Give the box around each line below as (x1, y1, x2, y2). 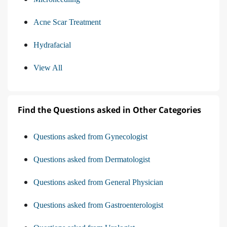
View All (33, 63, 62, 72)
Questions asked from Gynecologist (33, 132, 147, 141)
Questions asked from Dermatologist (33, 155, 150, 164)
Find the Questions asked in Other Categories (18, 104, 201, 116)
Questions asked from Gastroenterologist (33, 200, 163, 209)
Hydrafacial (33, 40, 71, 49)
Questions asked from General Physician (33, 177, 163, 186)
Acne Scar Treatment (33, 17, 101, 26)
